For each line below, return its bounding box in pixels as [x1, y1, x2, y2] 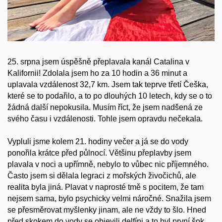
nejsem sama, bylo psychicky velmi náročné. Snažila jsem [7, 194, 211, 203]
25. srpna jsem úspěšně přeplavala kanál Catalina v [7, 57, 189, 66]
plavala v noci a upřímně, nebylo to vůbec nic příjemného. [7, 160, 209, 168]
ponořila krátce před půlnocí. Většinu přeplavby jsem [7, 148, 191, 157]
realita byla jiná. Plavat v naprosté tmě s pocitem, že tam [7, 182, 204, 191]
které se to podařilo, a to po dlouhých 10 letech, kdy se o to [7, 91, 212, 100]
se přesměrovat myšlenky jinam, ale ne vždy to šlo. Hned [7, 205, 206, 214]
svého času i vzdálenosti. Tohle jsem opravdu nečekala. [7, 114, 203, 123]
